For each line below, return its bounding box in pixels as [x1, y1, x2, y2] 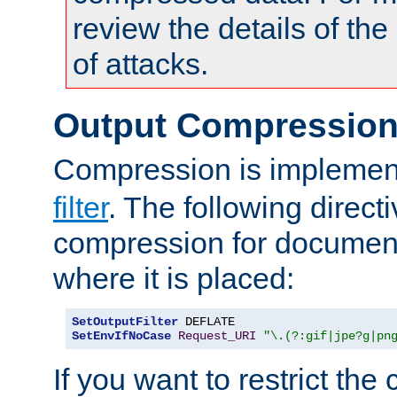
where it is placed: [53, 261, 294, 295]
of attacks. [73, 46, 208, 81]
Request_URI [178, 328, 256, 343]
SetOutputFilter [72, 314, 178, 329]
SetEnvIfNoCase [72, 328, 171, 343]
